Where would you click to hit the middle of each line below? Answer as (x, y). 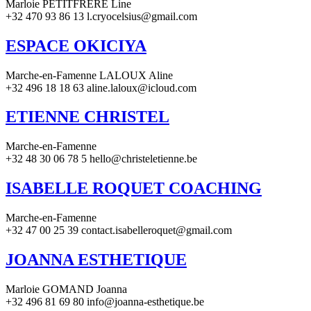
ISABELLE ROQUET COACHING (134, 188)
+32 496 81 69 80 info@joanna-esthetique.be (105, 301)
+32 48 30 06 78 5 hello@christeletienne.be (101, 159)
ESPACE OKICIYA (76, 45)
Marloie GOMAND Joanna (66, 289)
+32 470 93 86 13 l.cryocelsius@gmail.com (101, 16)
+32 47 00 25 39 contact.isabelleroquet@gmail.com (119, 230)
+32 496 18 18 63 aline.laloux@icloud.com (101, 87)
